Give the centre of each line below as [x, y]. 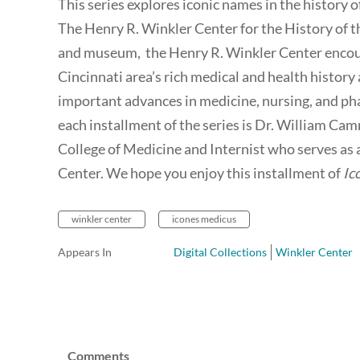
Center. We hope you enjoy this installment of [200, 173]
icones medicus [204, 219]
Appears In [85, 252]
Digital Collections [220, 252]
